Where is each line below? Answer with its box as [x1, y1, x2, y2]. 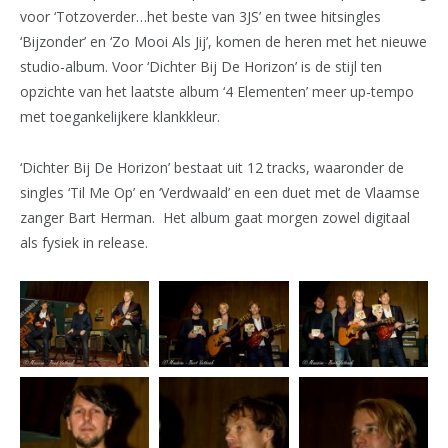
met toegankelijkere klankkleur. [20, 106, 220, 126]
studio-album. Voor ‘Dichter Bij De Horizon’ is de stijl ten [20, 56, 382, 76]
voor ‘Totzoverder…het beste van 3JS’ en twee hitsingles [20, 6, 381, 26]
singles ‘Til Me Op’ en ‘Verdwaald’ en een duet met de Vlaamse [20, 182, 420, 202]
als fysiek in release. [20, 232, 148, 252]
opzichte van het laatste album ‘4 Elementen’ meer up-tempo [20, 81, 414, 101]
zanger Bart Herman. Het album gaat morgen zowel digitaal [20, 207, 410, 227]
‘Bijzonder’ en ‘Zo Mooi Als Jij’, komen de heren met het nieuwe [20, 31, 427, 51]
